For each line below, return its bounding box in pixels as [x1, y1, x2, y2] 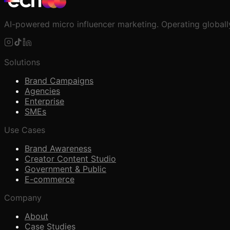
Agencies [25, 85, 60, 96]
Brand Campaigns [25, 75, 93, 86]
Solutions [4, 56, 40, 67]
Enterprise [25, 95, 64, 106]
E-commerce [25, 174, 74, 184]
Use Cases [4, 124, 45, 135]
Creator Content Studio [25, 153, 116, 164]
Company [4, 192, 42, 203]
